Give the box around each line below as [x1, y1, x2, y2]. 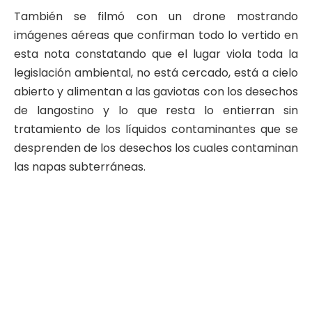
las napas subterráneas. [14, 159, 146, 175]
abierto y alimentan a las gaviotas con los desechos [14, 84, 298, 100]
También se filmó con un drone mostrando [14, 8, 298, 25]
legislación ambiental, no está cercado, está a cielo [14, 65, 298, 81]
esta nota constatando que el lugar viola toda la [14, 46, 298, 63]
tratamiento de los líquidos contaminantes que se [14, 121, 298, 138]
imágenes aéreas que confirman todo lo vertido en [14, 27, 298, 44]
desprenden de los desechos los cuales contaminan [14, 140, 298, 157]
